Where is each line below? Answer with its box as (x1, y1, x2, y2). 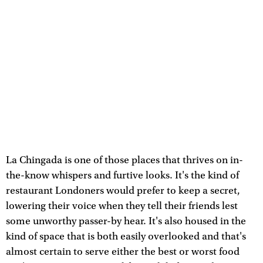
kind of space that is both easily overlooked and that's (6, 230, 246, 242)
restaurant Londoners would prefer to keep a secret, (6, 184, 240, 197)
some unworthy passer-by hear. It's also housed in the (6, 215, 246, 227)
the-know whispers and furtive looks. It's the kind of (6, 169, 239, 181)
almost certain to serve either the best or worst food (6, 245, 240, 258)
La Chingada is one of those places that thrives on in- (6, 154, 243, 166)
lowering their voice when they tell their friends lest (6, 200, 238, 212)
